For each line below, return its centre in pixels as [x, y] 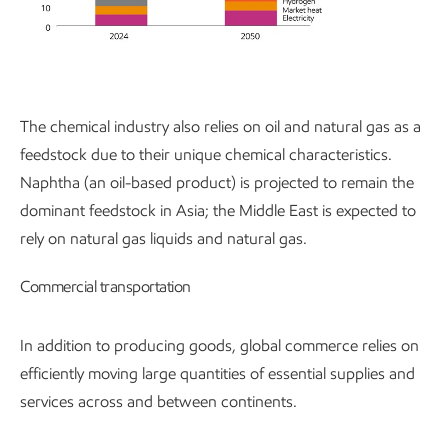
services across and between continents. [158, 402]
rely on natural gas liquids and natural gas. [163, 239]
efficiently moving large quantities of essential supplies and [217, 374]
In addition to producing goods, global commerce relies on [219, 346]
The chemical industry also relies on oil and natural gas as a [220, 127]
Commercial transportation [105, 287]
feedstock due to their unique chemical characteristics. [206, 155]
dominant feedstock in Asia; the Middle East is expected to [218, 211]
